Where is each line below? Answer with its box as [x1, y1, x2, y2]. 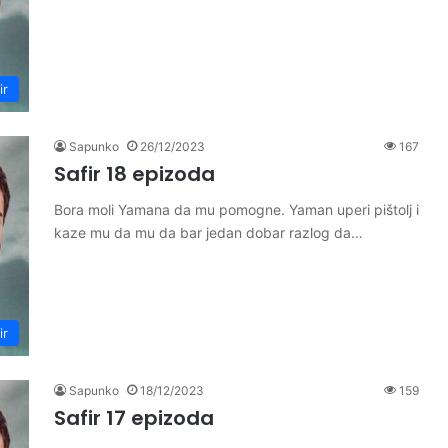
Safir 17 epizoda [54, 404, 214, 432]
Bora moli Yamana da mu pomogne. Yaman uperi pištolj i [54, 201, 419, 218]
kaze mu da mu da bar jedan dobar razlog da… [54, 224, 363, 241]
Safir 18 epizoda [54, 160, 215, 188]
